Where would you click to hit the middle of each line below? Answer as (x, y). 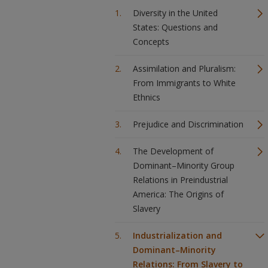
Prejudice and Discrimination (188, 124)
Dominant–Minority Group (184, 165)
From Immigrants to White (184, 83)
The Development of (173, 151)
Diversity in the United (175, 13)
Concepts (151, 42)
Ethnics (147, 97)
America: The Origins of (178, 194)
